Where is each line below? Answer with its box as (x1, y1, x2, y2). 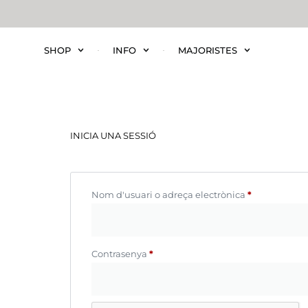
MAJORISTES (178, 45, 238, 56)
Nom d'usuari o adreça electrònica (91, 188, 247, 200)
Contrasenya (91, 247, 149, 259)
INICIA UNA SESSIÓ (70, 129, 156, 141)
